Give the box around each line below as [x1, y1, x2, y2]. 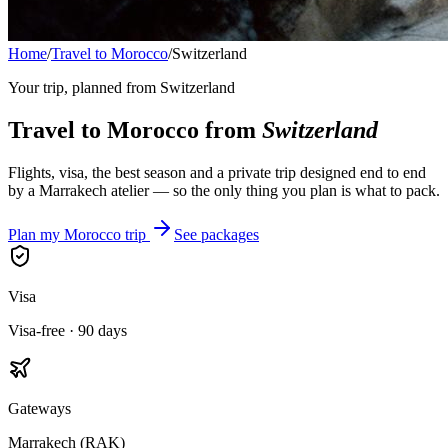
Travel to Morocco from [8, 116, 262, 143]
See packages [174, 225, 259, 243]
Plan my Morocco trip [8, 225, 146, 243]
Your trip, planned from [8, 79, 156, 96]
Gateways [8, 399, 71, 417]
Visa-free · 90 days [8, 321, 127, 339]
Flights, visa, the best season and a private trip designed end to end [8, 163, 426, 181]
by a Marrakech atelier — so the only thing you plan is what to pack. [8, 181, 440, 199]
